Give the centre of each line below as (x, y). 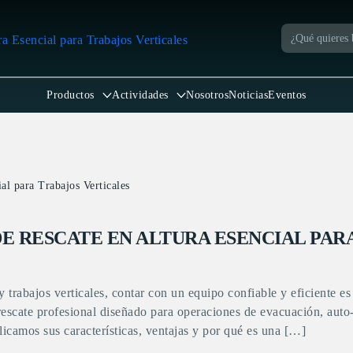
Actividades (140, 95)
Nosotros (208, 95)
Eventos (287, 95)
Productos (71, 95)
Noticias (249, 95)
